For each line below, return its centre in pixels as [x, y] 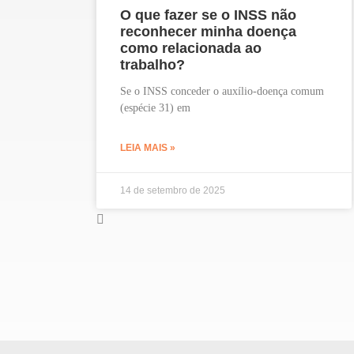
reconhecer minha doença [208, 32]
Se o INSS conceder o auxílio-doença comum [222, 92]
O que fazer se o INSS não [208, 15]
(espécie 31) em [155, 108]
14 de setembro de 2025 [173, 191]
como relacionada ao [191, 49]
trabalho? [153, 65]
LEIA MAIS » [148, 148]
